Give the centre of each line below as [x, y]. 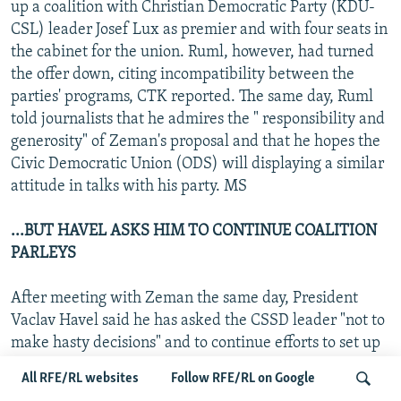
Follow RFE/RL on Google [243, 379]
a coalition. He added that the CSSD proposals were [187, 365]
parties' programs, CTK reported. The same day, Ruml [192, 97]
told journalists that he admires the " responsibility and [198, 119]
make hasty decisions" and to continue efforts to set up [196, 343]
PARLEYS [43, 253]
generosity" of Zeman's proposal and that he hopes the [196, 141]
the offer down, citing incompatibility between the [183, 74]
